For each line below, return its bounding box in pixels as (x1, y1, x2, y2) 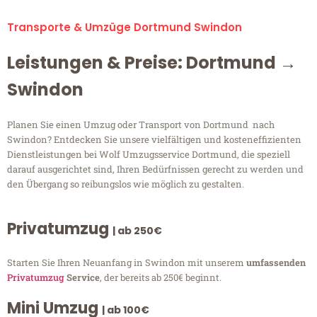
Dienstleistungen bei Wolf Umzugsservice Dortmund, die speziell (7, 148, 290, 161)
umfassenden (246, 256, 306, 270)
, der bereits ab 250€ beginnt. (100, 271, 221, 284)
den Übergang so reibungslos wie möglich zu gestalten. (7, 178, 244, 191)
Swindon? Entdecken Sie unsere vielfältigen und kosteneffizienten (7, 133, 301, 146)
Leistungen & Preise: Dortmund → (7, 51, 296, 75)
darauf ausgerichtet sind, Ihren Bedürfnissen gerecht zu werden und (7, 163, 304, 176)
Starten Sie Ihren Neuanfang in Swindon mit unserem (7, 256, 246, 270)
